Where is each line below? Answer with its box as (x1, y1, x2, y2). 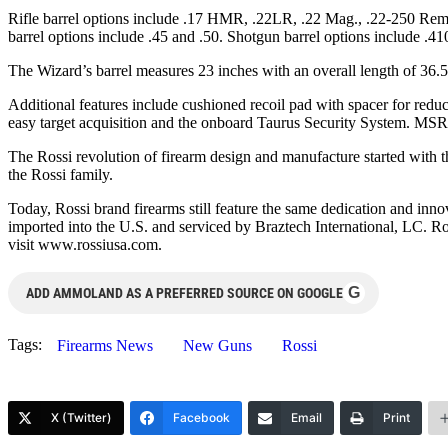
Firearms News (57, 336, 153, 354)
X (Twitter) (51, 409, 112, 425)
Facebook (173, 409, 230, 425)
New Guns (183, 336, 252, 354)
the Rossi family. (8, 165, 113, 183)
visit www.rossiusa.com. (8, 235, 162, 253)
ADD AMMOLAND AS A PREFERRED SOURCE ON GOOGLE (26, 284, 343, 301)
